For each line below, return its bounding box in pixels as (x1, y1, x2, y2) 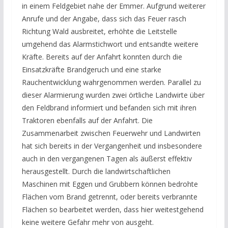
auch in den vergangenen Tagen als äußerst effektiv (21, 154, 192, 164)
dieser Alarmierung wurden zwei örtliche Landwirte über (21, 90, 205, 100)
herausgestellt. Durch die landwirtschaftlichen (21, 166, 170, 177)
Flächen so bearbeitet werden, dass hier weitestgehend (21, 205, 204, 215)
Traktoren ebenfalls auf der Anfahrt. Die (21, 116, 153, 126)
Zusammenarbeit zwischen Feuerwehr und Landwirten (21, 128, 201, 138)
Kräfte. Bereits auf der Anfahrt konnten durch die (21, 52, 182, 62)
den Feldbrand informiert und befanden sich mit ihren (21, 103, 196, 113)
